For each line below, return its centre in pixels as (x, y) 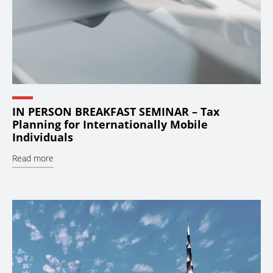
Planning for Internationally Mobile (110, 125)
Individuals (43, 137)
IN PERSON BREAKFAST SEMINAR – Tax (116, 112)
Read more (33, 158)
